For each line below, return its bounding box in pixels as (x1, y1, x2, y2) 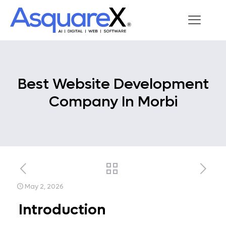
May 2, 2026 (25, 182, 63, 191)
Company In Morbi (48, 92, 178, 111)
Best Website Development (17, 74, 209, 94)
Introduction (18, 200, 106, 219)
